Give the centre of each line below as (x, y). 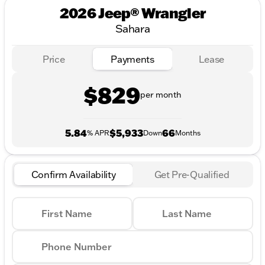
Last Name (187, 213)
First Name (67, 213)
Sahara (132, 29)
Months (188, 132)
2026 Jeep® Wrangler (132, 13)
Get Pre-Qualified (192, 174)
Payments (132, 59)
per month (161, 95)
